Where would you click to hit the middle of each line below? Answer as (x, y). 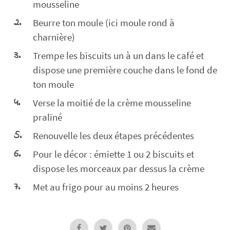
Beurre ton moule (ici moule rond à (104, 23)
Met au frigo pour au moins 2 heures (106, 187)
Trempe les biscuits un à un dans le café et (118, 56)
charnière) (54, 37)
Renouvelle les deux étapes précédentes (113, 136)
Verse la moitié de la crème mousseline (112, 103)
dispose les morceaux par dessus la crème (119, 169)
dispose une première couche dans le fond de (125, 70)
